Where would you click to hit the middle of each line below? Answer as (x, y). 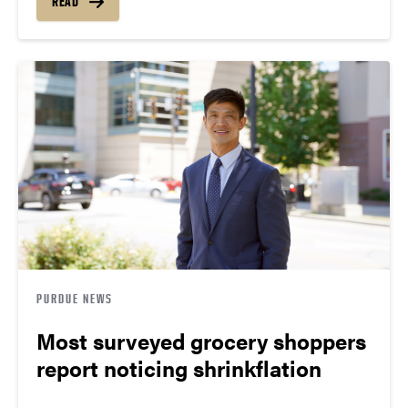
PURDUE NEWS (75, 299)
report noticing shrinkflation (179, 368)
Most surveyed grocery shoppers (201, 341)
